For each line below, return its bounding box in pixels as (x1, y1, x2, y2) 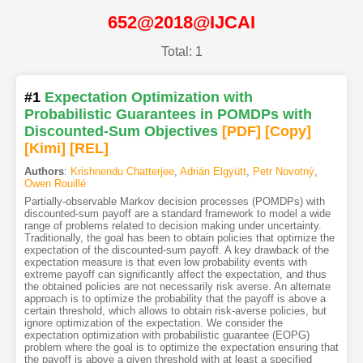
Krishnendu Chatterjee (70, 165, 174, 178)
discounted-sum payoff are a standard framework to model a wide (23, 207, 331, 220)
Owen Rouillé (23, 177, 86, 190)
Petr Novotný (252, 165, 314, 178)
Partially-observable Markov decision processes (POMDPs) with (23, 195, 325, 208)
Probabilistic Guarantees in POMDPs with (23, 106, 312, 123)
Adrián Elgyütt (179, 165, 246, 178)
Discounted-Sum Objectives (23, 123, 218, 140)
